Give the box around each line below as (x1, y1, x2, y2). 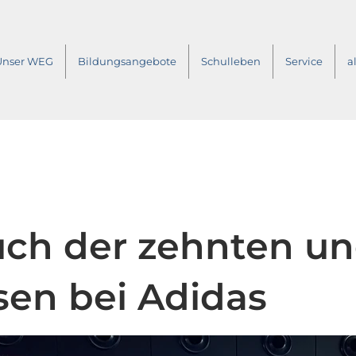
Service (285, 55, 323, 68)
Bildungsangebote (78, 55, 176, 68)
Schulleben (201, 55, 261, 68)
